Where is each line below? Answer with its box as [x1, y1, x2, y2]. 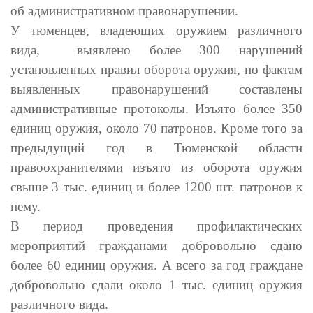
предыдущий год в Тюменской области [10, 140, 303, 155]
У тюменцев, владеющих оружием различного [10, 22, 303, 38]
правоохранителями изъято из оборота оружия [10, 159, 303, 175]
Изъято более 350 [195, 101, 303, 116]
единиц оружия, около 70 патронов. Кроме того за [10, 120, 303, 136]
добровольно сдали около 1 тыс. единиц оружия [10, 277, 303, 292]
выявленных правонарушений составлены [10, 81, 303, 96]
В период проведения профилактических [10, 218, 303, 233]
